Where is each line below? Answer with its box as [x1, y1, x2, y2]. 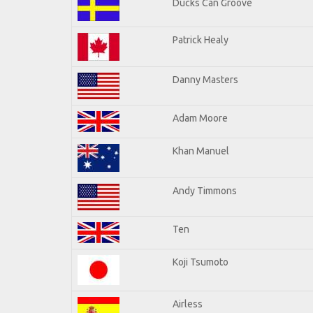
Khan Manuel [173, 145, 229, 156]
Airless [173, 298, 203, 310]
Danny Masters [173, 73, 238, 85]
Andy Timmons [173, 184, 237, 196]
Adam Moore [173, 112, 228, 124]
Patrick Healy [173, 34, 228, 45]
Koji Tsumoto [173, 256, 228, 268]
